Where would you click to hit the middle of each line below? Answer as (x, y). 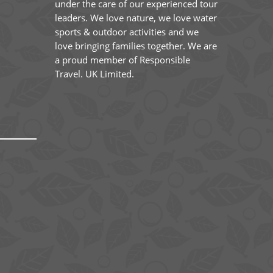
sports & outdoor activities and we (126, 31)
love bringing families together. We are (136, 45)
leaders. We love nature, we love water (136, 17)
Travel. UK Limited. (94, 73)
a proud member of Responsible (122, 59)
